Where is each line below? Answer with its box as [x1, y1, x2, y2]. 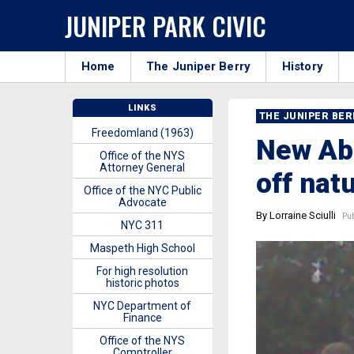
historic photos [105, 277, 179, 289]
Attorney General [100, 161, 186, 174]
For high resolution [96, 265, 189, 277]
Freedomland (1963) [91, 126, 194, 139]
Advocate [118, 196, 167, 209]
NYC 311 [121, 219, 164, 232]
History [282, 59, 323, 73]
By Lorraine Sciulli [255, 209, 336, 221]
